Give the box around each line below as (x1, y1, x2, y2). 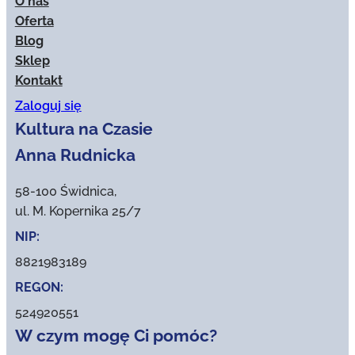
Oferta (14, 13, 54, 29)
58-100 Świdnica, (14, 184, 116, 200)
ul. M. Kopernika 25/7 (14, 204, 141, 219)
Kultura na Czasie (14, 118, 153, 139)
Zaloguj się (14, 97, 82, 113)
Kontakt (14, 72, 63, 88)
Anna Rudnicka (14, 144, 136, 165)
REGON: (14, 280, 63, 296)
